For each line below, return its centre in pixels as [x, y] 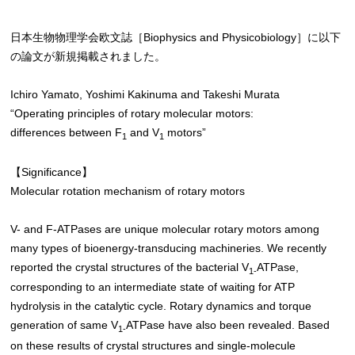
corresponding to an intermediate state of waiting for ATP [153, 288]
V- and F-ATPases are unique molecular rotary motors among [165, 229]
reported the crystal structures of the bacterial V [130, 267]
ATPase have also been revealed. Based [228, 326]
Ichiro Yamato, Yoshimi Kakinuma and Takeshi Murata [151, 95]
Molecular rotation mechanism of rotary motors [128, 191]
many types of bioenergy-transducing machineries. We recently [169, 248]
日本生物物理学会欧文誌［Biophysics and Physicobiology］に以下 [176, 38]
